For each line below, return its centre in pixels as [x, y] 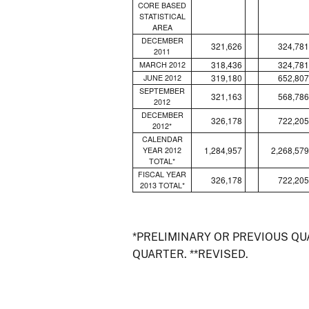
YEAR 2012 [162, 150]
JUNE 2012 [162, 77]
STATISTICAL [162, 16]
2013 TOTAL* [162, 185]
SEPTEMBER [162, 90]
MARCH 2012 [162, 64]
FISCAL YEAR [162, 174]
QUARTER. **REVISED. [190, 254]
